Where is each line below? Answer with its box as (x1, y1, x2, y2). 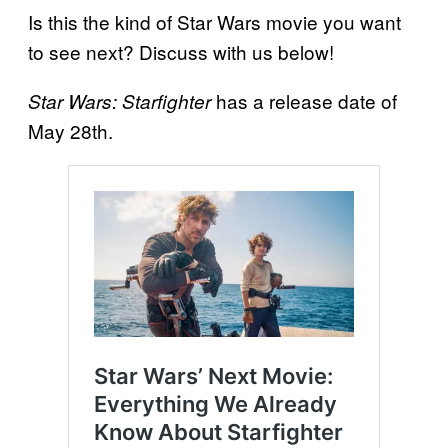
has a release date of (216, 87, 397, 115)
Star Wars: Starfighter (28, 88, 216, 115)
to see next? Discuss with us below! (28, 38, 334, 66)
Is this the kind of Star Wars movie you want (28, 8, 401, 36)
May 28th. (28, 117, 113, 145)
